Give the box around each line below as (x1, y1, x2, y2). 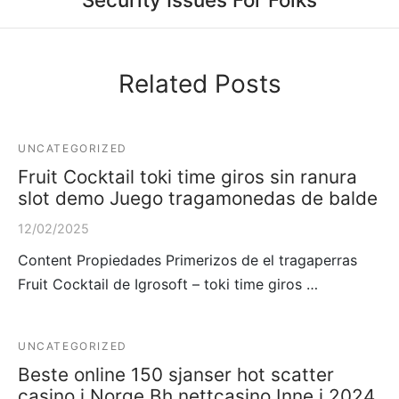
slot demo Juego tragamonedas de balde (18, 187, 378, 210)
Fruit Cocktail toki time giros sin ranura (18, 166, 357, 189)
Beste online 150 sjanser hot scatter (18, 363, 334, 387)
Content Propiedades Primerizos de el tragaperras (18, 251, 357, 270)
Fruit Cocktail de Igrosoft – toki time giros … (18, 275, 318, 294)
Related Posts (118, 69, 281, 100)
